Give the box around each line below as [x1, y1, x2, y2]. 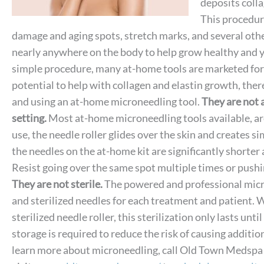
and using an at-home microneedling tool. [12, 94, 202, 108]
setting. [12, 111, 47, 124]
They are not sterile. [12, 177, 103, 190]
